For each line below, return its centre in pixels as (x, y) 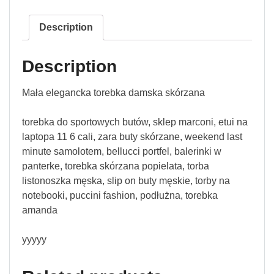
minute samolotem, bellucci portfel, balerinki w (122, 152)
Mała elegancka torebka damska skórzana (113, 93)
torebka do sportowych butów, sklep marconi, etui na (135, 122)
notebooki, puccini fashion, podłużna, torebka (120, 196)
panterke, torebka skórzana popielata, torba (116, 166)
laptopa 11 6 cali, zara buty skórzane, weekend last (132, 137)
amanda (40, 210)
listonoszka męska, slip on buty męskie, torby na (126, 181)
